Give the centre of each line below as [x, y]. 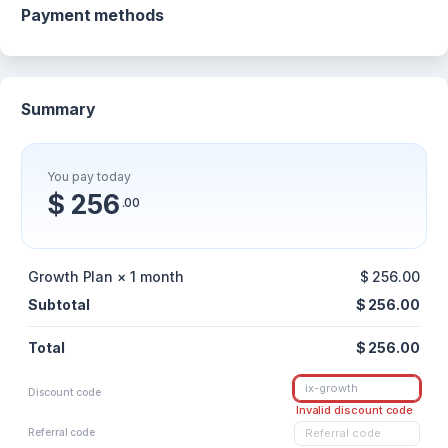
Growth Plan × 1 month [106, 276]
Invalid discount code [354, 410]
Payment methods [92, 15]
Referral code [62, 433]
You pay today [88, 176]
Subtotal [59, 304]
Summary [58, 109]
